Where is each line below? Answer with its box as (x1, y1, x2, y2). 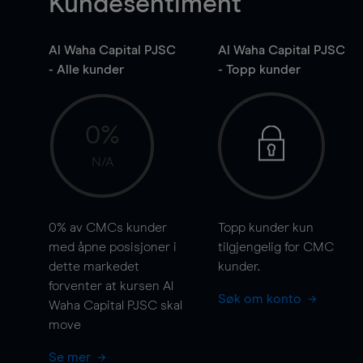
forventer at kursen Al (49, 280, 173, 293)
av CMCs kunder (66, 221, 167, 234)
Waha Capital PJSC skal (49, 299, 182, 312)
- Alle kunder (49, 63, 124, 76)
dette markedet (49, 260, 139, 273)
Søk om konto (217, 293, 305, 305)
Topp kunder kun (217, 221, 314, 234)
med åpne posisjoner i (49, 241, 177, 254)
